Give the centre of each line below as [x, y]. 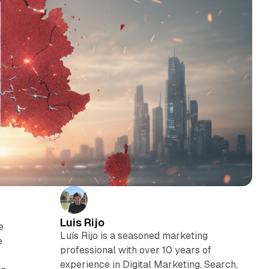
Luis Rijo [82, 222]
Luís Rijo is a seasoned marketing [134, 235]
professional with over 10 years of [135, 250]
